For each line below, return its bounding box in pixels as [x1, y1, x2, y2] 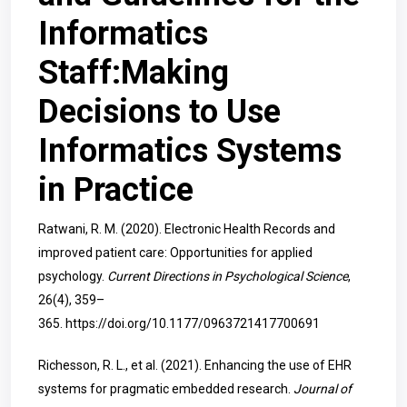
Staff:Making [38, 54, 229, 92]
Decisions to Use [38, 93, 281, 131]
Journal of [293, 382, 352, 396]
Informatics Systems [38, 132, 342, 170]
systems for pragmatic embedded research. [38, 382, 293, 396]
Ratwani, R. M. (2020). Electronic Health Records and [38, 222, 335, 236]
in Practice [38, 171, 194, 209]
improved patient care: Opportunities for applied [38, 245, 313, 260]
